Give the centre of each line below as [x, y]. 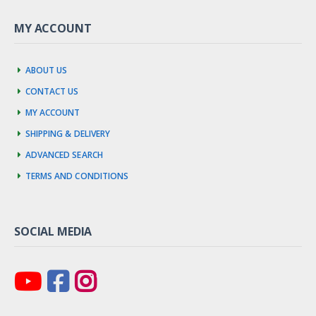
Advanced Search [64, 153]
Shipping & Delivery [68, 132]
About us [46, 68]
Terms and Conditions [77, 174]
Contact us [52, 89]
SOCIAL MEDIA [53, 231]
